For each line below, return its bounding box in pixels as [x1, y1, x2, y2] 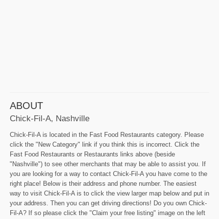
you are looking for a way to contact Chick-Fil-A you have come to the [10, 170, 207, 178]
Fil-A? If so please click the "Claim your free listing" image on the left [10, 209, 205, 217]
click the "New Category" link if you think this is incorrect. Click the [10, 141, 199, 149]
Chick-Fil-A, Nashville [10, 113, 89, 124]
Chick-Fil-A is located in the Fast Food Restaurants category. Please [10, 131, 204, 139]
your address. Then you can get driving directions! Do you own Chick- [10, 199, 207, 207]
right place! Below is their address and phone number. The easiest [10, 180, 197, 188]
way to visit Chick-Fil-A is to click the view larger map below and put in [10, 190, 209, 197]
